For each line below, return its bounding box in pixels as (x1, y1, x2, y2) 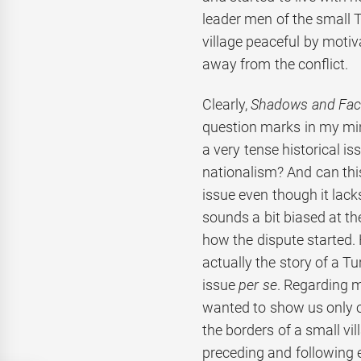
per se (239, 276, 277, 294)
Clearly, (201, 96, 251, 114)
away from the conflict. (201, 55, 348, 73)
